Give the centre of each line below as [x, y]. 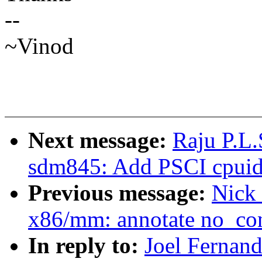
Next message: [100, 140]
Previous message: [120, 193]
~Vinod [39, 46]
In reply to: [86, 246]
